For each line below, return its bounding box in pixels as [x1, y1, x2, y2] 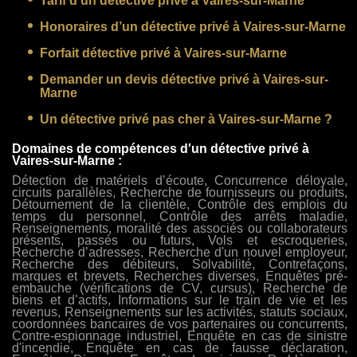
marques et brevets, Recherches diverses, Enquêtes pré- [12, 269, 348, 284]
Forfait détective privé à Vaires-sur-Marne [40, 45, 287, 60]
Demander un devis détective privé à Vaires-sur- [40, 72, 328, 86]
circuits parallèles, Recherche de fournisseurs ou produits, [12, 186, 348, 200]
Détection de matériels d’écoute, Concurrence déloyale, [12, 174, 348, 188]
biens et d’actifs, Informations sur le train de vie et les [12, 293, 348, 308]
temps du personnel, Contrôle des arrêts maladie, [12, 210, 348, 224]
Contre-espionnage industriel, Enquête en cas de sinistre [12, 329, 348, 343]
